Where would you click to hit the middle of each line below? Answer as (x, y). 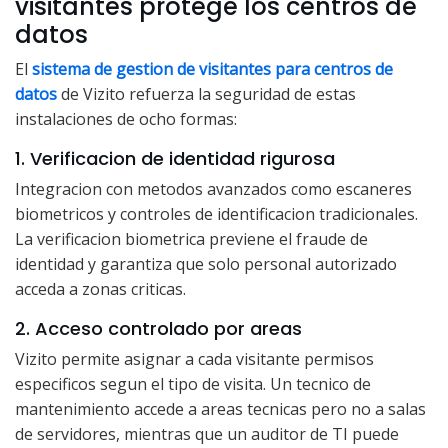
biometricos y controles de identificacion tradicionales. (216, 213)
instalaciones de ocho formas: (126, 118)
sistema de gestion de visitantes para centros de (212, 68)
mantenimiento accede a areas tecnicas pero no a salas (220, 408)
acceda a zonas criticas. (100, 288)
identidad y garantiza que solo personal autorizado (206, 263)
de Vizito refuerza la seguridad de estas (206, 93)
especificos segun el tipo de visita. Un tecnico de (193, 383)
